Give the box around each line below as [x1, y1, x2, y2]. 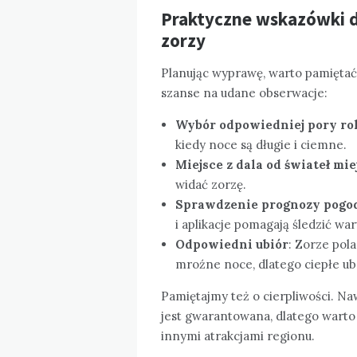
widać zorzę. [175, 176, 246, 192]
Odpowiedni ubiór [175, 236, 288, 252]
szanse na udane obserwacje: [161, 84, 328, 100]
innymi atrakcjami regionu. [161, 328, 315, 343]
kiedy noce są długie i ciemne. [175, 136, 347, 152]
